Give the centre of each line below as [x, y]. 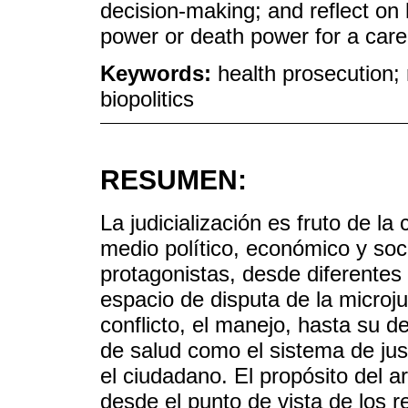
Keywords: [159, 73]
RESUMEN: [173, 180]
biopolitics [147, 98]
